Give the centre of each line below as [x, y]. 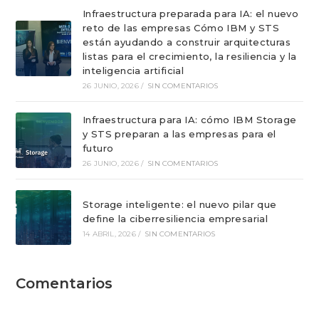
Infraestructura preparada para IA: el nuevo [190, 13]
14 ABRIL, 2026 [109, 234]
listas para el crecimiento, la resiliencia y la [189, 56]
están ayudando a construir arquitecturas [186, 42]
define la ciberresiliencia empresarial [175, 218]
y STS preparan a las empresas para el [179, 134]
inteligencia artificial [133, 70]
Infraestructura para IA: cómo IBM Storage [189, 119]
